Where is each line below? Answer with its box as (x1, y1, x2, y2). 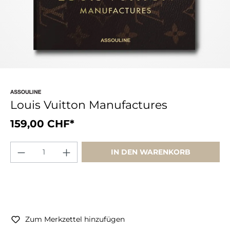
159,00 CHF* (10, 118, 74, 130)
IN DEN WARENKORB (110, 147, 190, 157)
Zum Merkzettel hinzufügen (25, 215, 125, 224)
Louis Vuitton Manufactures (10, 98, 167, 112)
